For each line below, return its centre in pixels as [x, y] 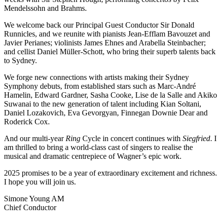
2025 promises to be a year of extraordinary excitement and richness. [110, 173]
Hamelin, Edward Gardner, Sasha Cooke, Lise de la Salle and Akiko [110, 95]
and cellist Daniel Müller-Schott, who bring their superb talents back [110, 51]
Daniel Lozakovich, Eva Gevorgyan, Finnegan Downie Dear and [106, 112]
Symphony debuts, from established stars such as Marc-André [100, 86]
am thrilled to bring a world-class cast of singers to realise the [98, 147]
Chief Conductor [30, 207]
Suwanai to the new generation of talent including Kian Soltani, [103, 104]
